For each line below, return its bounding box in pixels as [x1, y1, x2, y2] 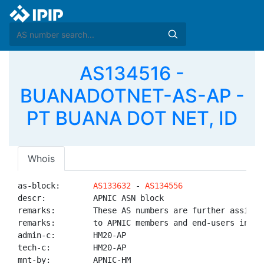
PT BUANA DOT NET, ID [27, 107, 237, 130]
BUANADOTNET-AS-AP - [19, 84, 245, 107]
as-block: [18, 181, 93, 190]
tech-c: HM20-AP [18, 243, 126, 252]
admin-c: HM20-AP [18, 230, 126, 240]
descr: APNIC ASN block [18, 193, 164, 203]
